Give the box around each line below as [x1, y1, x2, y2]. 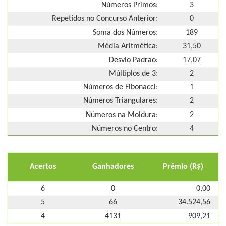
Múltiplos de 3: [109, 70, 158, 78]
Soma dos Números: [93, 28, 158, 37]
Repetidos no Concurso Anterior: [52, 15, 158, 23]
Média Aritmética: [98, 42, 158, 50]
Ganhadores [92, 163, 134, 172]
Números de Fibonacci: [83, 83, 158, 92]
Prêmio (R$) [163, 163, 204, 172]
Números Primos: [101, 1, 158, 10]
